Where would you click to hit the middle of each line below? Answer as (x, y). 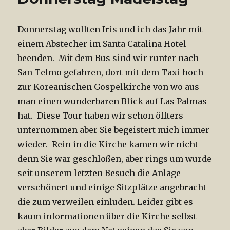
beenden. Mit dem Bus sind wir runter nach (108, 58)
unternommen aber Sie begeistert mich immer (114, 130)
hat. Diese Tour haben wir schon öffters (101, 116)
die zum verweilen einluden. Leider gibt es (106, 202)
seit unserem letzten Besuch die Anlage (99, 173)
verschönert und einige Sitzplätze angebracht (112, 188)
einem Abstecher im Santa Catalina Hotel (102, 44)
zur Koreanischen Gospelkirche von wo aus (109, 87)
